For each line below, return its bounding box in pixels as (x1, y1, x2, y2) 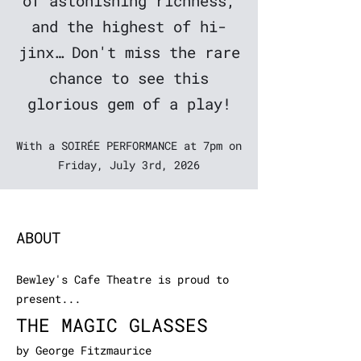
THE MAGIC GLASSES (16, 313, 208, 337)
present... (16, 291, 81, 306)
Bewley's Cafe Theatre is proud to (16, 272, 229, 287)
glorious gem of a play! (27, 93, 231, 114)
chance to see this (49, 68, 209, 88)
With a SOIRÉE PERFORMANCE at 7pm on (16, 138, 242, 153)
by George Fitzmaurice (16, 342, 151, 358)
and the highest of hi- (31, 16, 226, 36)
